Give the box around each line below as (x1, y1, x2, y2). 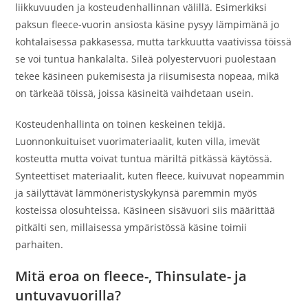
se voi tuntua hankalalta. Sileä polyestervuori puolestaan (15, 52, 277, 65)
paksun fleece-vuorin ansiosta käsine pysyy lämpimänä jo (15, 18, 280, 31)
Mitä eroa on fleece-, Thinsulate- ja (15, 267, 247, 285)
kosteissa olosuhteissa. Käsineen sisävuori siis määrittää (15, 203, 276, 217)
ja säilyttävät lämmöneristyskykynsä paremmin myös (15, 186, 258, 199)
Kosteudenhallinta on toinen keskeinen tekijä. (15, 118, 226, 131)
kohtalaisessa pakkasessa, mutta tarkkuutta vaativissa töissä (15, 35, 292, 48)
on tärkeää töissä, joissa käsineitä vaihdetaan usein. (15, 87, 254, 100)
